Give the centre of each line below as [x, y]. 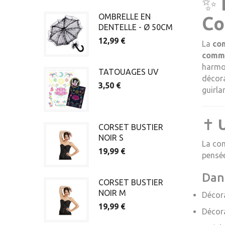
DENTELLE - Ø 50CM [135, 27]
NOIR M [112, 193]
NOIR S [111, 137]
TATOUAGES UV [128, 72]
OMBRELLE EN [124, 17]
